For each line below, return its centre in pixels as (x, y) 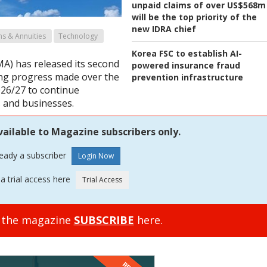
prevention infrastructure (187, 77)
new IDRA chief (164, 29)
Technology (78, 36)
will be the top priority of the (194, 17)
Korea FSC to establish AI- (187, 54)
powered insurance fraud (186, 66)
